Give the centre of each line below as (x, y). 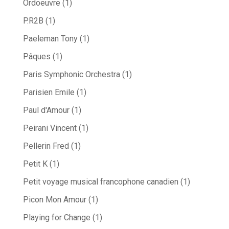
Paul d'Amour (46, 110)
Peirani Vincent (50, 128)
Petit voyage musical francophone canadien (100, 182)
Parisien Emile (49, 93)
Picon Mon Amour (54, 200)
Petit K (35, 164)
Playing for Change (56, 218)
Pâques (37, 57)
